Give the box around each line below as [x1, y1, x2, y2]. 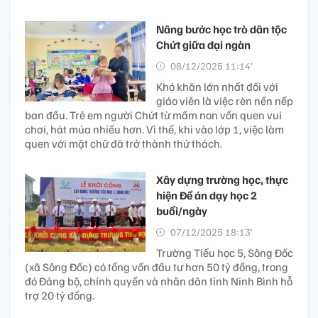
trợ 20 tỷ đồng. [25, 287, 94, 302]
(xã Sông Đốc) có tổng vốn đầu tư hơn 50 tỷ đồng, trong [25, 259, 288, 274]
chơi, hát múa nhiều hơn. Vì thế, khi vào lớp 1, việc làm [25, 121, 284, 136]
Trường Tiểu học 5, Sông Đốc [156, 245, 293, 260]
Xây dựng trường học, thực [156, 172, 288, 187]
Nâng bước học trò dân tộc [156, 21, 287, 36]
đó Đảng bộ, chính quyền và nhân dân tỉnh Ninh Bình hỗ [25, 273, 292, 288]
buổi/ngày [156, 203, 207, 218]
